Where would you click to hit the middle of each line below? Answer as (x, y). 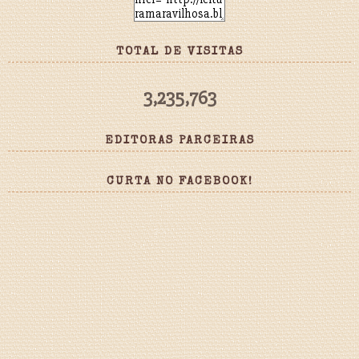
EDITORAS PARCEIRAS (179, 141)
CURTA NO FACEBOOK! (179, 182)
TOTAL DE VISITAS (179, 52)
